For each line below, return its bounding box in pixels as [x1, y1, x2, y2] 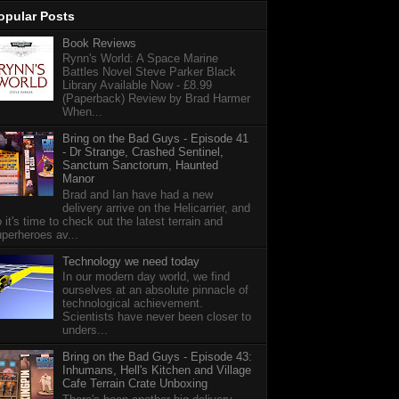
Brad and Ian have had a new [62, 187, 214, 201]
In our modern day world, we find [62, 270, 231, 284]
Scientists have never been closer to [62, 310, 252, 324]
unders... [62, 323, 109, 338]
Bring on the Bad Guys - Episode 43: [62, 350, 253, 364]
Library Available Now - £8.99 [62, 78, 213, 93]
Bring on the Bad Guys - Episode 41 [62, 132, 249, 146]
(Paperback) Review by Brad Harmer [62, 92, 251, 106]
